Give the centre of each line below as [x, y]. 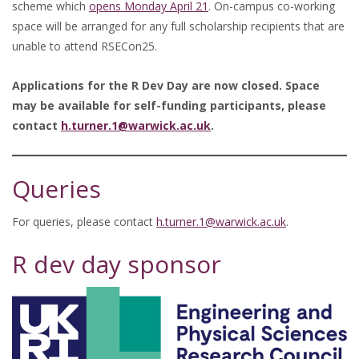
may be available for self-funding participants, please [169, 105]
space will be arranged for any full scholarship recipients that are [178, 26]
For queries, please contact [84, 222]
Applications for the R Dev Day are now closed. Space [166, 85]
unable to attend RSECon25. [85, 46]
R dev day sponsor [117, 264]
